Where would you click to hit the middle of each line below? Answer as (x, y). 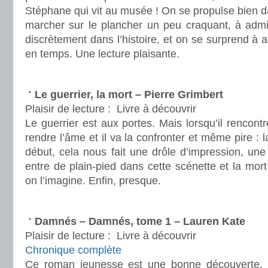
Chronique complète (73, 250)
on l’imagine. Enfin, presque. (93, 181)
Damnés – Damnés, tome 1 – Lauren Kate (140, 221)
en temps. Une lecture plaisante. (102, 54)
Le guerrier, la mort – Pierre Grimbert (129, 95)
